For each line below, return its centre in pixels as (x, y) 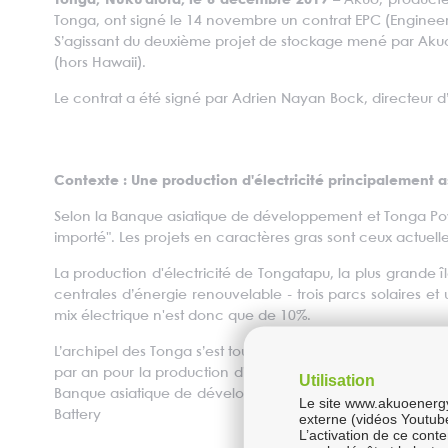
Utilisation (336, 380)
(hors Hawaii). (99, 63)
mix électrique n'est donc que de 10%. (182, 316)
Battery (77, 415)
